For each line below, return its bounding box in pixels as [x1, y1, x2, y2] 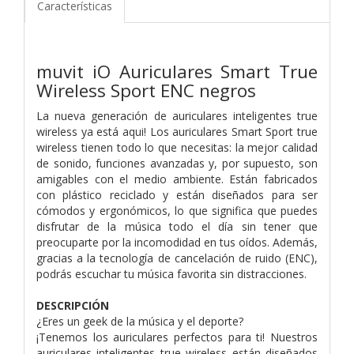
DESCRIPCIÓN [36, 297, 109, 313]
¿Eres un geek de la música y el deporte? [36, 313, 243, 329]
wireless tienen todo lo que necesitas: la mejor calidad [36, 139, 318, 155]
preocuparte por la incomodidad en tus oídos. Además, [36, 234, 318, 250]
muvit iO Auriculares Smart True [36, 58, 318, 84]
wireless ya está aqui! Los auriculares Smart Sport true [36, 123, 318, 139]
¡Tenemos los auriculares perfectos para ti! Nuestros [36, 329, 318, 345]
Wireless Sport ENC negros [36, 77, 256, 103]
